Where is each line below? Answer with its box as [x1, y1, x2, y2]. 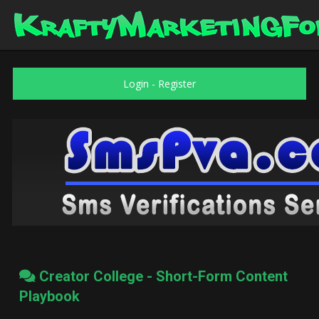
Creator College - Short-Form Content [36, 268, 288, 285]
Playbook [19, 288, 80, 305]
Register [157, 77, 196, 90]
